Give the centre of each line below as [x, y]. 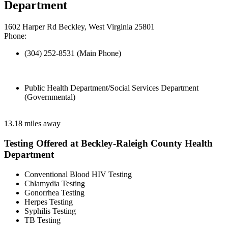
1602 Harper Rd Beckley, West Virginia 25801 [79, 27]
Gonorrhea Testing [54, 192]
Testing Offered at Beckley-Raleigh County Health [108, 143]
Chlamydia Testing [55, 183]
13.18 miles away [32, 124]
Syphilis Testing [50, 211]
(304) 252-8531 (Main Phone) [73, 53]
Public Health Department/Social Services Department [111, 88]
